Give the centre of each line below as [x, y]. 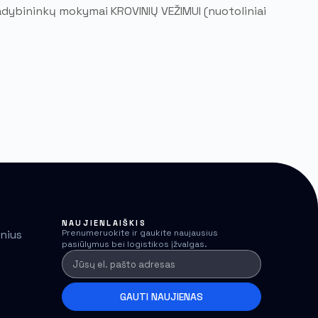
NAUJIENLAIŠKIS [104, 223]
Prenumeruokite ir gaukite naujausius [140, 233]
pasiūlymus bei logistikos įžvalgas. [135, 245]
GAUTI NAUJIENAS [161, 297]
